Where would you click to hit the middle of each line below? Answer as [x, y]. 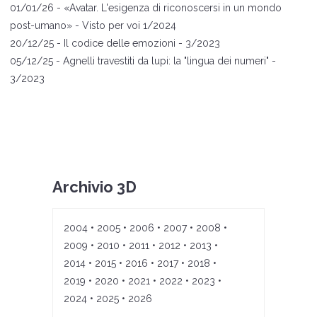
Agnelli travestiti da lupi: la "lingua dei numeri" [166, 61]
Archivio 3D [94, 187]
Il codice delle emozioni [120, 44]
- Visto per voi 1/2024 [126, 26]
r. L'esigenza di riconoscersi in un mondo [188, 8]
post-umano [38, 26]
